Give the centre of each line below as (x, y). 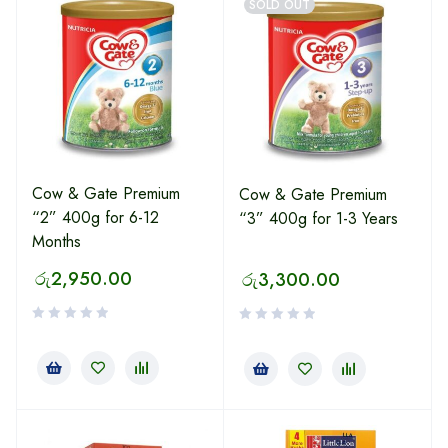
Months (56, 241)
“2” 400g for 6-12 (95, 217)
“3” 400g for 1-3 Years (318, 218)
